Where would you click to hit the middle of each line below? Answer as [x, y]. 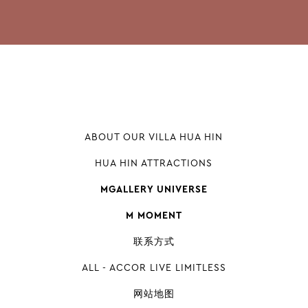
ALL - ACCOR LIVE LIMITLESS [154, 267]
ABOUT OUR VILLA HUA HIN [154, 137]
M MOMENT [154, 215]
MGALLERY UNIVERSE [154, 189]
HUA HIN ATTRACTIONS [154, 163]
